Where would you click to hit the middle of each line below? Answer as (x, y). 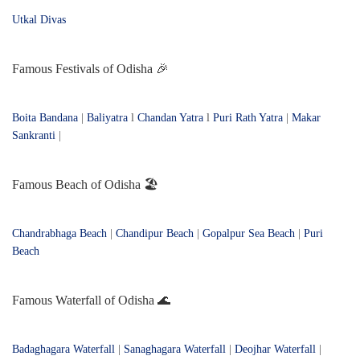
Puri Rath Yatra (248, 118)
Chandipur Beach (155, 234)
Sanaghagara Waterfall (175, 350)
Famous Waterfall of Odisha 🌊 (91, 301)
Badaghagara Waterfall (63, 350)
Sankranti (34, 136)
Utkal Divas (39, 20)
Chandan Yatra (170, 118)
